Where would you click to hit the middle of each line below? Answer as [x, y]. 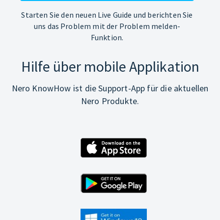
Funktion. [107, 37]
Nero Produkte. [110, 101]
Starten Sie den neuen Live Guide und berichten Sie [107, 15]
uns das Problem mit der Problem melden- [107, 26]
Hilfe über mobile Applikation [110, 66]
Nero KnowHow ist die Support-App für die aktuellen [110, 88]
